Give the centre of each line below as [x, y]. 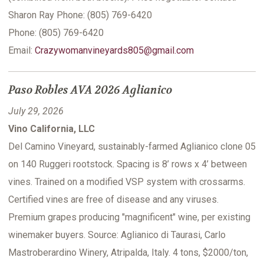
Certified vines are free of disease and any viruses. [113, 200]
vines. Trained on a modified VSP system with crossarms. [127, 182]
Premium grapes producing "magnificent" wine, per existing [129, 217]
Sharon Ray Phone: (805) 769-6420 [80, 15]
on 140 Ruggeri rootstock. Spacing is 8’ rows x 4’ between [128, 164]
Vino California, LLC [52, 129]
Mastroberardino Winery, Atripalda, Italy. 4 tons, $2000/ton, [128, 253]
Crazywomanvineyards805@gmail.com [114, 51]
